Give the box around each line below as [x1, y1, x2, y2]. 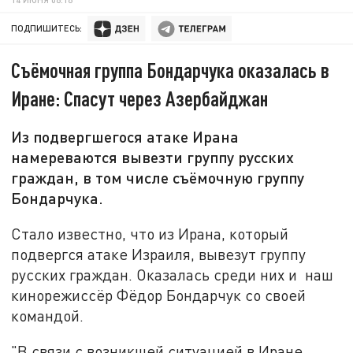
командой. [11, 306, 84, 325]
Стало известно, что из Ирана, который [11, 224, 289, 243]
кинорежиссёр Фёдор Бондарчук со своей [11, 285, 307, 304]
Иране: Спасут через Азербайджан [11, 86, 269, 111]
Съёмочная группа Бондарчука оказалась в [11, 58, 330, 83]
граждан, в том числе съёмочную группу [11, 168, 305, 188]
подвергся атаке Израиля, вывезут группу [11, 244, 307, 263]
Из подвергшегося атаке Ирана [11, 127, 240, 147]
